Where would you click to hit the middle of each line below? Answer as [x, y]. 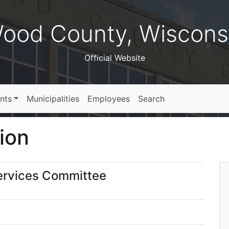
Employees [109, 99]
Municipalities [53, 99]
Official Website [114, 58]
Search [152, 99]
